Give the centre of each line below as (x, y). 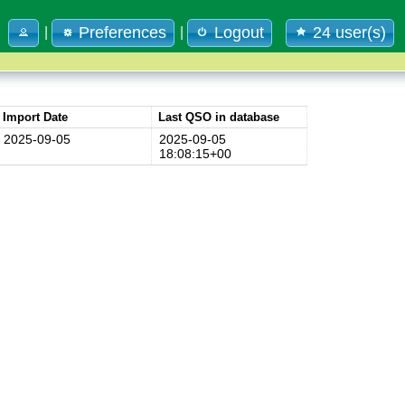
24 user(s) (350, 33)
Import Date (35, 118)
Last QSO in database (218, 118)
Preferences (122, 33)
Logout (239, 33)
